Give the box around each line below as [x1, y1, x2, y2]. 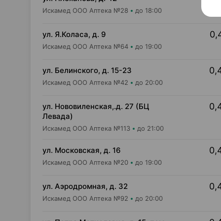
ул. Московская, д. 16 [42, 146, 121, 155]
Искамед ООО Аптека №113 [42, 124, 130, 132]
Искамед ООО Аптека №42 [42, 78, 128, 86]
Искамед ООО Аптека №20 [42, 158, 128, 166]
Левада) [42, 111, 73, 121]
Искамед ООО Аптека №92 [42, 194, 128, 202]
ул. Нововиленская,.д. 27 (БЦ [42, 102, 149, 111]
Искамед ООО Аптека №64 [42, 42, 128, 50]
